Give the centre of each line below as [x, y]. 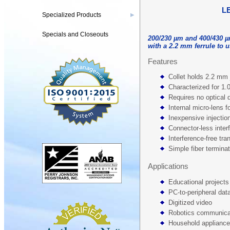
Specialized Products [72, 15]
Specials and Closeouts [75, 34]
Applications [168, 166]
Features [163, 61]
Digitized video [190, 202]
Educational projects [199, 182]
